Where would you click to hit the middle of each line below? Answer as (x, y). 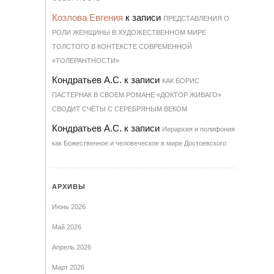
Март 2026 (68, 268)
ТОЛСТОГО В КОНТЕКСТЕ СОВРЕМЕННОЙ (122, 47)
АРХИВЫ (69, 187)
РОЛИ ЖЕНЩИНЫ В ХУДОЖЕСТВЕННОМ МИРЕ (129, 33)
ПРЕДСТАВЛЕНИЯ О (196, 19)
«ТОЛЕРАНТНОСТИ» (86, 61)
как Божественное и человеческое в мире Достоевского (139, 143)
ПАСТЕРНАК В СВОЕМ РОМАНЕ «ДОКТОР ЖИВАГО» (137, 95)
